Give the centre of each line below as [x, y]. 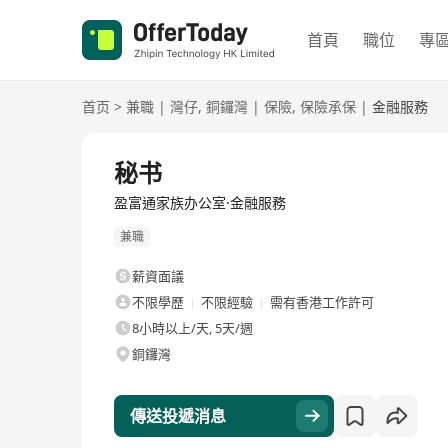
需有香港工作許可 [322, 302]
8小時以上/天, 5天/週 [192, 328]
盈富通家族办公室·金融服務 [200, 202]
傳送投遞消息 [178, 416]
